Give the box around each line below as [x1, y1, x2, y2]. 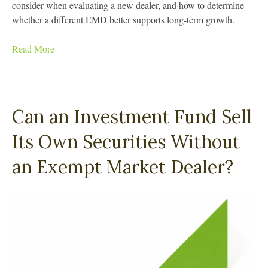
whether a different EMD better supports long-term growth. [12, 13, 234, 26]
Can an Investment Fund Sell [12, 105, 252, 128]
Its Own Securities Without [12, 130, 240, 153]
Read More [12, 42, 54, 55]
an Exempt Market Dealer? [12, 155, 233, 178]
